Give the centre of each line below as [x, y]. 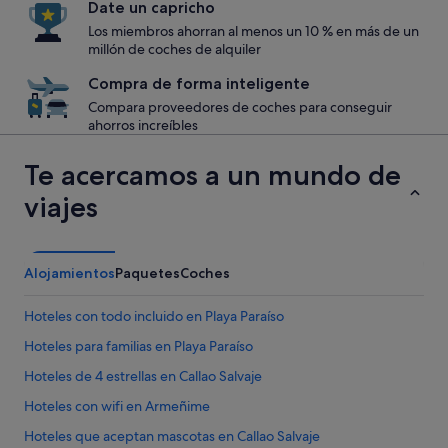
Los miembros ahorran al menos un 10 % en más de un [253, 31]
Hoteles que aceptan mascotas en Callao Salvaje [172, 436]
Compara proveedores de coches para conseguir [240, 107]
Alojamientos [69, 273]
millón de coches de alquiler [174, 49]
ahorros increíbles [143, 125]
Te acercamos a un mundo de [212, 175]
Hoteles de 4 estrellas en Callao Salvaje [143, 376]
